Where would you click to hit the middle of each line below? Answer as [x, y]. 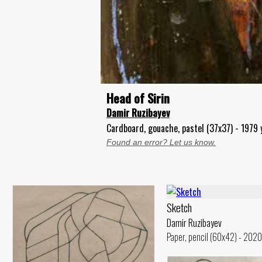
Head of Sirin [138, 98]
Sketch [179, 207]
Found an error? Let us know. [161, 142]
